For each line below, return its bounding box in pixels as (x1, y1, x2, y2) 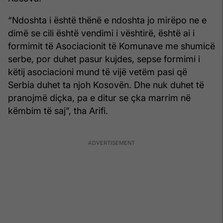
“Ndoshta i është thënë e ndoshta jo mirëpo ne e (8, 15, 207, 26)
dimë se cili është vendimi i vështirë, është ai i (8, 28, 195, 39)
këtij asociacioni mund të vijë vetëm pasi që (8, 67, 187, 78)
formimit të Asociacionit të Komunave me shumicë (8, 41, 215, 52)
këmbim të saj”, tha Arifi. (8, 106, 108, 116)
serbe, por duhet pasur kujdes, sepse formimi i (8, 54, 200, 65)
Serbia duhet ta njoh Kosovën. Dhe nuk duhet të (8, 80, 204, 91)
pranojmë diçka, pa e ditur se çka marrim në (8, 93, 191, 104)
